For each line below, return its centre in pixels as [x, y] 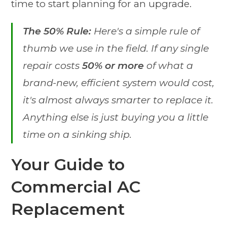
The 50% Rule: [57, 31]
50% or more [113, 66]
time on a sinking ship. [78, 135]
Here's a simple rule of [146, 31]
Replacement [68, 209]
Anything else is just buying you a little [116, 118]
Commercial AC [76, 187]
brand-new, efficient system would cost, [119, 83]
